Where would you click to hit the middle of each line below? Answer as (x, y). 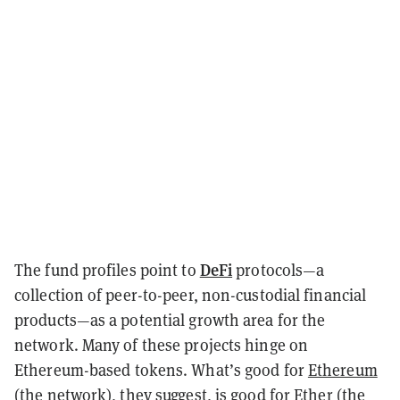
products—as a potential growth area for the (170, 320)
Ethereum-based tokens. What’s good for (161, 370)
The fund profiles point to (107, 270)
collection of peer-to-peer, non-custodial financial (191, 295)
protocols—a (279, 270)
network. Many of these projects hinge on (162, 345)
